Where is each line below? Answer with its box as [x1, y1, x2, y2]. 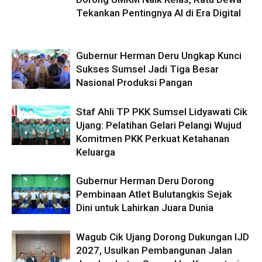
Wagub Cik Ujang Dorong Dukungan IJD [76, 230, 249, 243]
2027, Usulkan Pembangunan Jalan [76, 244, 232, 256]
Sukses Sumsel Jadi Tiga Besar [76, 63, 219, 75]
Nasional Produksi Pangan [76, 76, 192, 88]
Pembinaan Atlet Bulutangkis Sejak [76, 188, 232, 200]
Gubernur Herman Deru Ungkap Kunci [76, 49, 242, 61]
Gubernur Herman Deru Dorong [76, 174, 214, 187]
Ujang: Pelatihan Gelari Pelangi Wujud [76, 119, 242, 131]
